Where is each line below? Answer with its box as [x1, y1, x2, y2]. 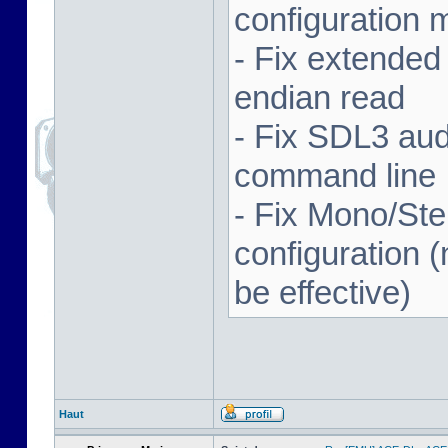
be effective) [234, 274, 411, 311]
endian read [234, 79, 405, 116]
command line [234, 157, 436, 194]
